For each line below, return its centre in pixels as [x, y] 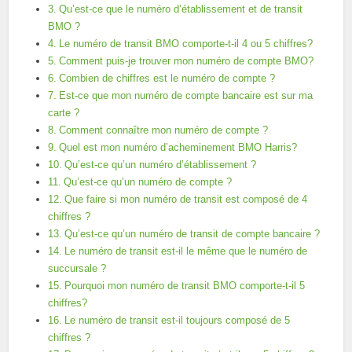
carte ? [64, 113]
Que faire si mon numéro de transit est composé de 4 [185, 200]
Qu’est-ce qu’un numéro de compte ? [147, 182]
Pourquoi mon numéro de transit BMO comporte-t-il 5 [184, 286]
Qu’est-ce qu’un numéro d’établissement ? [160, 165]
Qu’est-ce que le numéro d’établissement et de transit [180, 9]
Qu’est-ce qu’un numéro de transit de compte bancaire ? [192, 234]
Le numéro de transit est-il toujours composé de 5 [177, 321]
